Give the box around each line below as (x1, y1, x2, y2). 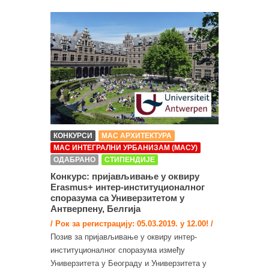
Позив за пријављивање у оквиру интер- (50, 232, 197, 242)
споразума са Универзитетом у (50, 193, 184, 204)
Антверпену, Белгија (50, 204, 141, 214)
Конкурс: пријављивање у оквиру (50, 171, 199, 182)
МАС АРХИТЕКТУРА (101, 131, 172, 141)
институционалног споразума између (50, 246, 185, 255)
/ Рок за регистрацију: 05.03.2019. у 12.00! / (50, 219, 213, 229)
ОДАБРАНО (53, 156, 95, 165)
